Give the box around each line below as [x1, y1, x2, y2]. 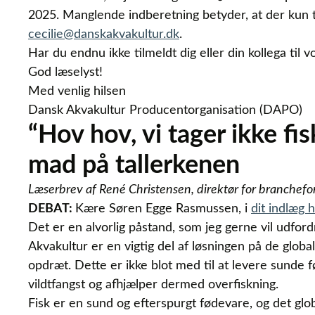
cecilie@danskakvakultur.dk [28, 28, 179, 41]
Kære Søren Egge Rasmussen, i [75, 202, 251, 215]
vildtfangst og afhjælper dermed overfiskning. [28, 278, 278, 291]
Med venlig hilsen [28, 85, 126, 98]
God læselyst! [28, 66, 103, 79]
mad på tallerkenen [28, 153, 240, 178]
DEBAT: [28, 202, 75, 215]
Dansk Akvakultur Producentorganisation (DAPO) [28, 104, 302, 117]
